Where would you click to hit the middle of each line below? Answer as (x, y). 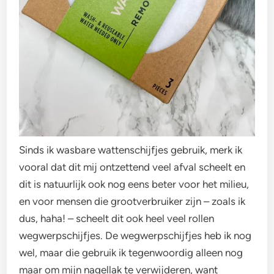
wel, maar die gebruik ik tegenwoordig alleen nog (131, 252)
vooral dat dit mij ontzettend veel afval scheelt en (132, 167)
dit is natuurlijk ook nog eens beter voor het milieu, (134, 184)
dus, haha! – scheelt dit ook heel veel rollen (117, 218)
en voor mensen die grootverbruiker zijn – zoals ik (132, 201)
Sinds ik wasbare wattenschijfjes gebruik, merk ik (131, 150)
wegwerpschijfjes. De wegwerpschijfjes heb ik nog (135, 235)
